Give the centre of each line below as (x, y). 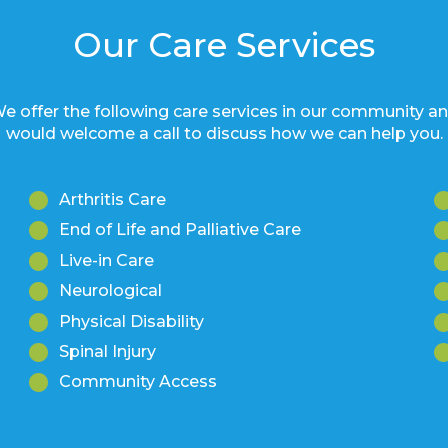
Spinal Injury (107, 351)
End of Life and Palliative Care (180, 230)
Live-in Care (106, 260)
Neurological (110, 291)
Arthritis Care (112, 200)
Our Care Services (224, 44)
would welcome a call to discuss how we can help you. (224, 133)
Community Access (138, 382)
